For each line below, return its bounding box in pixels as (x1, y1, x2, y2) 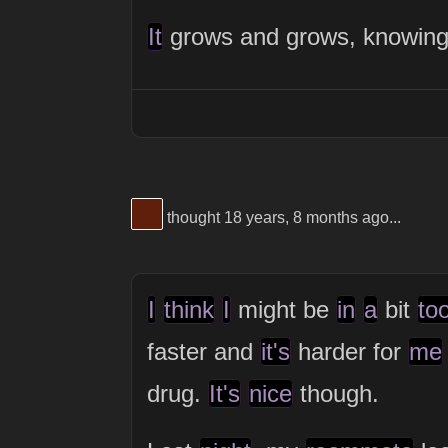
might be (230, 296, 336, 324)
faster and (146, 338, 260, 366)
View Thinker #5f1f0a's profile (145, 200, 356, 218)
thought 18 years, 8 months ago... (162, 208, 401, 226)
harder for (290, 338, 408, 366)
